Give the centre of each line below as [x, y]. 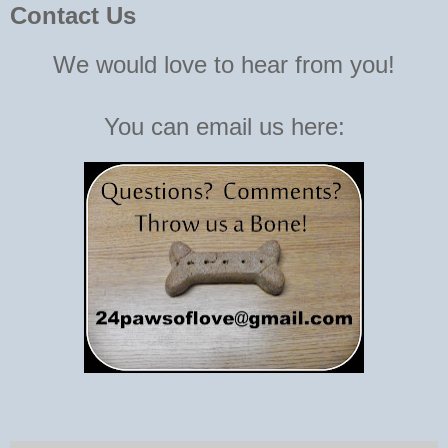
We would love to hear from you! [224, 65]
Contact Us [73, 16]
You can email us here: [224, 127]
